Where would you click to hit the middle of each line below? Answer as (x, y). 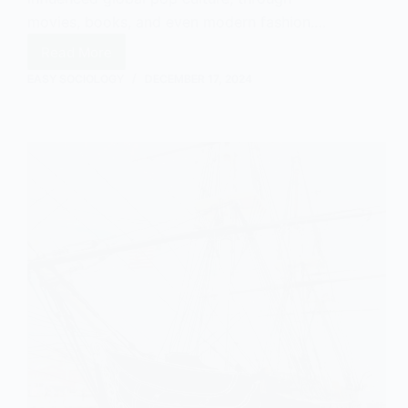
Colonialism (113, 94)
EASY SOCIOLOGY (76, 79)
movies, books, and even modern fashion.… (177, 22)
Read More (76, 52)
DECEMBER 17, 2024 (199, 79)
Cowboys (106, 59)
